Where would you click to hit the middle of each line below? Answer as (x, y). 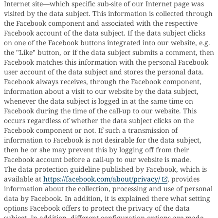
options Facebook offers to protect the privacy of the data (97, 208)
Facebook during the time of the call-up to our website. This (100, 111)
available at (24, 179)
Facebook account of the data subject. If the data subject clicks (105, 33)
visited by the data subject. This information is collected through (108, 13)
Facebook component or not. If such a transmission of (91, 130)
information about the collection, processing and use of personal (108, 189)
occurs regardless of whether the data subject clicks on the (99, 120)
